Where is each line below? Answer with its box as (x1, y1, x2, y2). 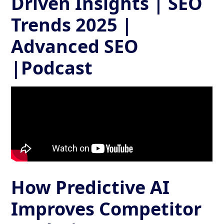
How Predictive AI (11, 174, 170, 199)
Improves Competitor (11, 196, 202, 221)
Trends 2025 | (11, 12, 132, 37)
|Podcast (11, 55, 93, 80)
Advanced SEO (11, 33, 139, 58)
